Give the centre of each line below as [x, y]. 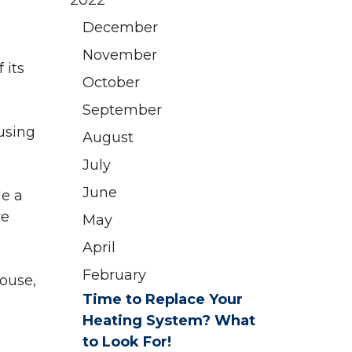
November [120, 55]
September [122, 110]
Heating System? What [169, 321]
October [111, 83]
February [114, 275]
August [108, 138]
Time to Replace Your [163, 300]
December [120, 28]
